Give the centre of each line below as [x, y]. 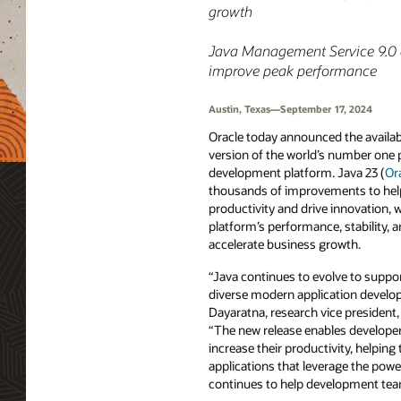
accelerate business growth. [285, 243]
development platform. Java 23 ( [297, 172]
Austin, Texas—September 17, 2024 [290, 110]
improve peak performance [293, 70]
